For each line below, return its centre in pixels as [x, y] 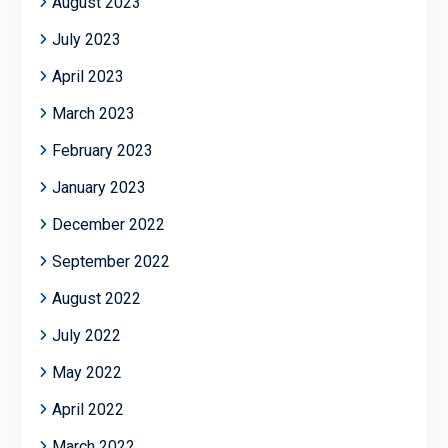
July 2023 [86, 40]
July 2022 [86, 336]
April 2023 [87, 77]
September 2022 [110, 262]
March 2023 [93, 114]
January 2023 [98, 188]
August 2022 [96, 299]
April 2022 [87, 410]
